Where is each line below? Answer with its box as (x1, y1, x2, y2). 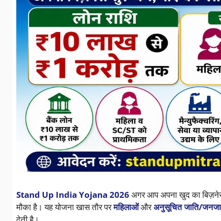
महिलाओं (113, 201, 139, 213)
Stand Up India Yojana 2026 (16, 189, 129, 201)
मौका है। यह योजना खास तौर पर (16, 201, 113, 213)
